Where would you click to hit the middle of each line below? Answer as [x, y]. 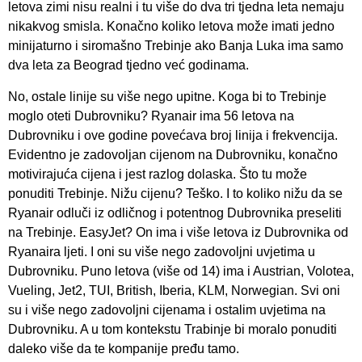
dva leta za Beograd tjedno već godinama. [128, 65]
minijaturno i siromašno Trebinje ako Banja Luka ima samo [176, 46]
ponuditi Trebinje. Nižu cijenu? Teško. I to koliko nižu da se [175, 193]
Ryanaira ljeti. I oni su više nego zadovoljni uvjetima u [162, 251]
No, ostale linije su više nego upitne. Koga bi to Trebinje [167, 96]
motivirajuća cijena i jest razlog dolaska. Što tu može [158, 174]
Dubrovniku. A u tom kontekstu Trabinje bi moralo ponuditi [173, 329]
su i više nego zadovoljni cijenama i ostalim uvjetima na [167, 309]
